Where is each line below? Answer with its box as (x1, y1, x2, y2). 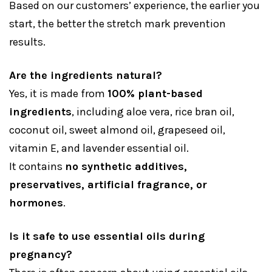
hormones (9, 196, 63, 210)
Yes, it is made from (9, 87, 107, 101)
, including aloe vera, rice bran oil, (72, 105, 234, 119)
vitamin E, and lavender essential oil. (9, 141, 189, 155)
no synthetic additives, (65, 160, 187, 174)
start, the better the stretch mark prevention (9, 17, 226, 31)
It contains (9, 160, 65, 174)
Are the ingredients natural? (9, 69, 162, 83)
